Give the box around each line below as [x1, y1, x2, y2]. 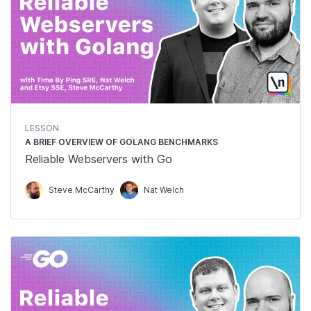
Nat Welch [144, 185, 184, 195]
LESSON [25, 123, 59, 133]
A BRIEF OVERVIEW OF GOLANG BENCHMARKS [25, 137, 218, 147]
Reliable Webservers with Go [25, 152, 172, 166]
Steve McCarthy [49, 185, 115, 195]
